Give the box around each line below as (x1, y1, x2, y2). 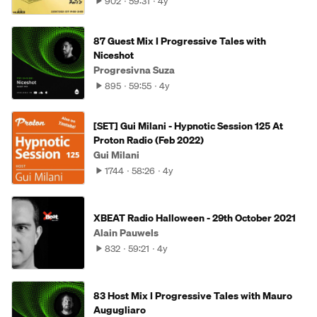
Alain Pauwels (93, 225, 158, 241)
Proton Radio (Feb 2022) (93, 132, 204, 148)
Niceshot (93, 47, 134, 63)
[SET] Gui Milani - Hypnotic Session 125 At (93, 118, 283, 134)
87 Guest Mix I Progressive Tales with (93, 33, 266, 49)
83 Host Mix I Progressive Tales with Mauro (93, 288, 292, 304)
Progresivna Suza (93, 62, 175, 78)
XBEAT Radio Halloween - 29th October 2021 (93, 210, 296, 226)
